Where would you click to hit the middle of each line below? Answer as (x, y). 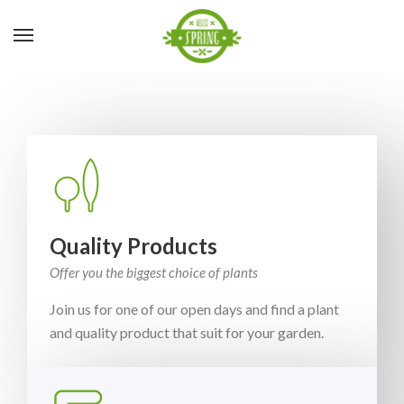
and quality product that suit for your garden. (187, 332)
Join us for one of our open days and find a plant (194, 309)
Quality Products (133, 246)
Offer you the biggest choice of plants (154, 272)
